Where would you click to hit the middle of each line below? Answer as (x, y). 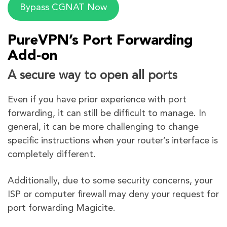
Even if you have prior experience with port (97, 100)
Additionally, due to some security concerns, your (110, 181)
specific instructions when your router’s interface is (113, 141)
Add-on (32, 56)
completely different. (52, 155)
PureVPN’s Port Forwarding (100, 41)
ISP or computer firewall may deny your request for (113, 195)
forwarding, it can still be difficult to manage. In (107, 114)
